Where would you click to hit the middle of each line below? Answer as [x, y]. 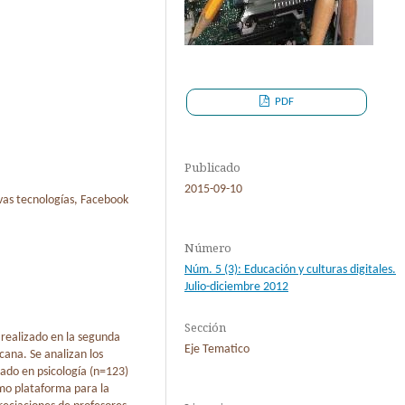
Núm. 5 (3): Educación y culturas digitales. [290, 269]
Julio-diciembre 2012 [236, 287]
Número [208, 247]
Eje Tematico [217, 349]
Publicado [212, 167]
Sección [205, 327]
